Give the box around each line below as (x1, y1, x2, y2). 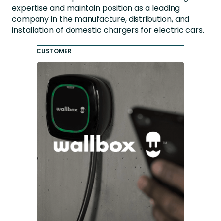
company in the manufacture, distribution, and (11, 13, 190, 25)
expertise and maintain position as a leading (11, 2, 180, 14)
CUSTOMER (37, 47, 72, 56)
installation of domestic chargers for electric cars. (11, 24, 204, 36)
